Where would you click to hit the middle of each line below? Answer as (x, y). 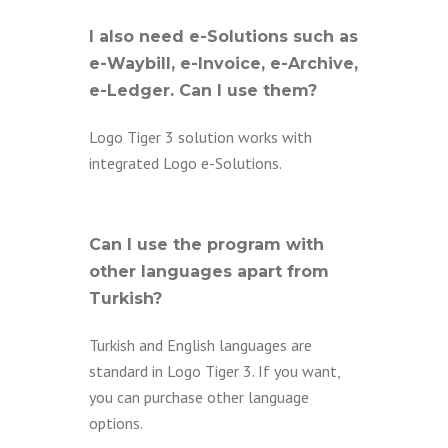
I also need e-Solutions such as (223, 36)
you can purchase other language (199, 397)
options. (116, 423)
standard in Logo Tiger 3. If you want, (214, 371)
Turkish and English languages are (200, 345)
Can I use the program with (206, 244)
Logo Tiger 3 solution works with (200, 137)
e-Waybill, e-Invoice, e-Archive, (223, 63)
